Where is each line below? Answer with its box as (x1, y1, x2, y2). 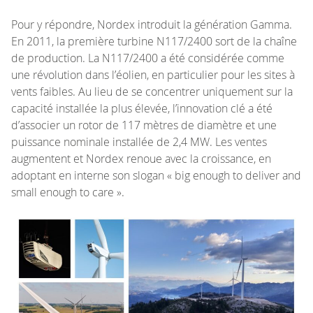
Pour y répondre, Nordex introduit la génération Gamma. (11, 16, 292, 32)
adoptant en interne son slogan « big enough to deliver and (11, 167, 301, 183)
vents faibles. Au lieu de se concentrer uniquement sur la (11, 83, 293, 99)
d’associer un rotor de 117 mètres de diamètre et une (11, 117, 277, 133)
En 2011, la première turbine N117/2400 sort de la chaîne (11, 33, 297, 49)
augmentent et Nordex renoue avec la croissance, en (11, 150, 271, 166)
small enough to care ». (11, 184, 124, 200)
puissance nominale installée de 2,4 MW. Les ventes (11, 133, 267, 150)
